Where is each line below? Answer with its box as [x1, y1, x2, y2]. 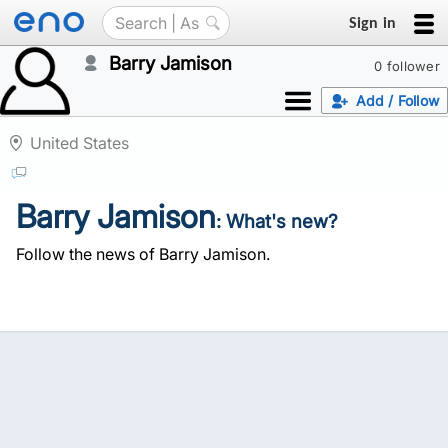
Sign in [348, 12, 396, 32]
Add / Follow [355, 92, 439, 109]
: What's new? [216, 210, 338, 233]
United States [30, 133, 129, 153]
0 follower [374, 58, 440, 74]
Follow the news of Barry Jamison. [16, 244, 270, 264]
